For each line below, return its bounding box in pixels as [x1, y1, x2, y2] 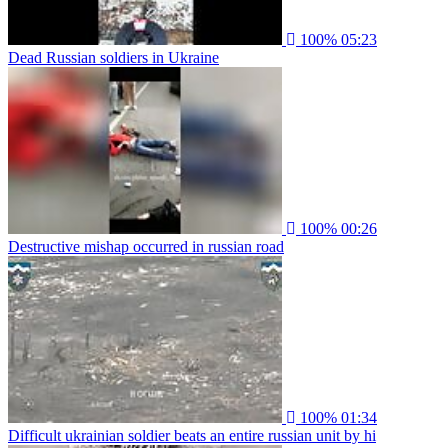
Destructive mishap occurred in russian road [8, 237, 284, 255]
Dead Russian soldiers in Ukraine [8, 48, 219, 66]
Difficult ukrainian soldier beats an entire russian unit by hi [8, 426, 376, 444]
